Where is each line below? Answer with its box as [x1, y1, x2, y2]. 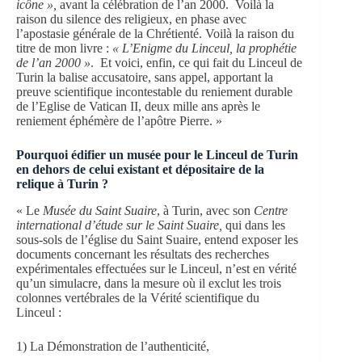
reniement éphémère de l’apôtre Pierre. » [16, 114, 232, 128]
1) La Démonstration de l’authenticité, [16, 339, 209, 353]
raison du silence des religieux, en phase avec [16, 12, 246, 27]
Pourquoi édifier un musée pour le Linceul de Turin [16, 148, 298, 162]
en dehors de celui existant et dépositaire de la [16, 162, 264, 177]
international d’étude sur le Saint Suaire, [16, 217, 225, 232]
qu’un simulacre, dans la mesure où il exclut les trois [16, 276, 281, 290]
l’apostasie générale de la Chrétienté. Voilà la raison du [16, 27, 294, 41]
